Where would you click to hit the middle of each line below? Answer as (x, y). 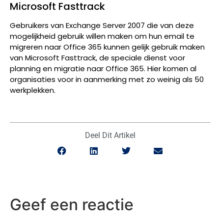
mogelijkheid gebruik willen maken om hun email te (102, 36)
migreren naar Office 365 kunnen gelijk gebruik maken (107, 47)
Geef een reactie (72, 204)
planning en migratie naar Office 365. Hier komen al (103, 68)
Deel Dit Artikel (110, 136)
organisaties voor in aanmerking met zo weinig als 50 (107, 79)
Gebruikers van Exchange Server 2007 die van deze (102, 25)
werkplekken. (33, 90)
